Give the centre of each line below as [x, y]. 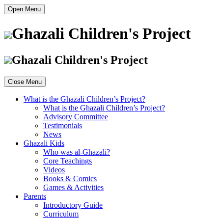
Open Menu [24, 9]
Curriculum [61, 214]
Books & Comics [70, 178]
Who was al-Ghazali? [77, 152]
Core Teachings [68, 161]
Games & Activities [73, 187]
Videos [54, 169]
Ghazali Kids [44, 143]
